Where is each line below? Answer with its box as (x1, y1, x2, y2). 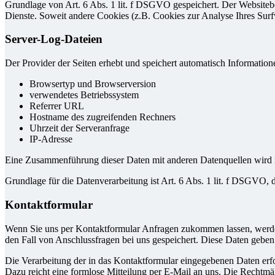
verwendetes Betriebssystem (29, 90, 139, 101)
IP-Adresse (29, 134, 72, 145)
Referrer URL (29, 101, 84, 112)
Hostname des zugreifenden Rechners (29, 112, 176, 123)
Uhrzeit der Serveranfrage (29, 123, 130, 134)
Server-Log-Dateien (5, 33, 103, 46)
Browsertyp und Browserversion (29, 79, 156, 90)
